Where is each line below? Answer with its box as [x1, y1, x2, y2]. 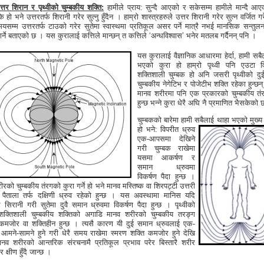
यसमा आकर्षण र [137, 153, 195, 162]
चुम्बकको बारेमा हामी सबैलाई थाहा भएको [137, 115, 247, 124]
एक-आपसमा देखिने [137, 134, 195, 143]
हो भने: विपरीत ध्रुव [137, 124, 195, 134]
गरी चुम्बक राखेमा [137, 143, 195, 153]
